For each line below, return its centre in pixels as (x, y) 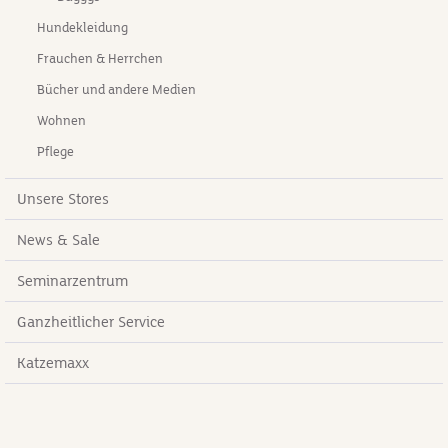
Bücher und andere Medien (116, 90)
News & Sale (58, 240)
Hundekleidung (82, 28)
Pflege (55, 152)
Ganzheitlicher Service (91, 322)
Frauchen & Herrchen (100, 59)
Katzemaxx (53, 363)
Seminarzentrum (72, 281)
